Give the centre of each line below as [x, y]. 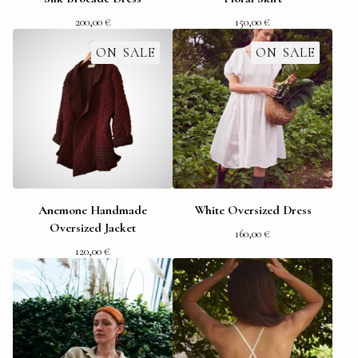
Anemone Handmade [93, 210]
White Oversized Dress [253, 210]
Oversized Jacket [93, 228]
